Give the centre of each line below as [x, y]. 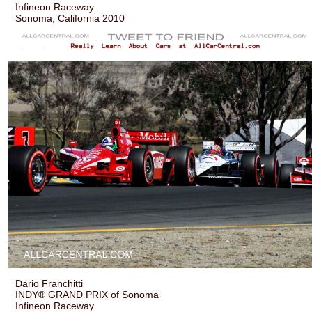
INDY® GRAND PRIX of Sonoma [87, 294]
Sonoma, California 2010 [70, 18]
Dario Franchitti [49, 283]
